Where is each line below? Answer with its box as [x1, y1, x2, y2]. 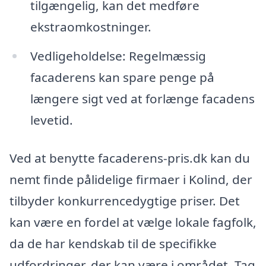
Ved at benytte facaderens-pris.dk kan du [9, 150, 250, 167]
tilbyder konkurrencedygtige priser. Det [9, 192, 240, 210]
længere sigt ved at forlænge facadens [30, 90, 255, 107]
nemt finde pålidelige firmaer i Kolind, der [9, 171, 252, 188]
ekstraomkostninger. [30, 18, 151, 35]
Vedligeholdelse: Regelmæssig [30, 47, 206, 65]
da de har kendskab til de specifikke [9, 235, 217, 252]
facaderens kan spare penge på [30, 69, 214, 86]
